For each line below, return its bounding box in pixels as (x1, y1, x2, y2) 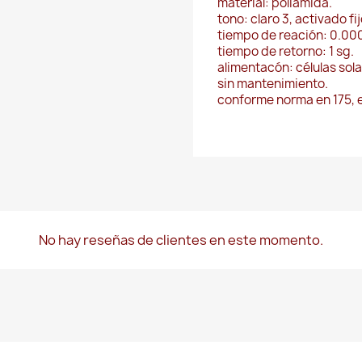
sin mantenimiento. (217, 75, 328, 93)
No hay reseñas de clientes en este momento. (39, 231, 323, 250)
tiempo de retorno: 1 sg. (217, 43, 354, 61)
